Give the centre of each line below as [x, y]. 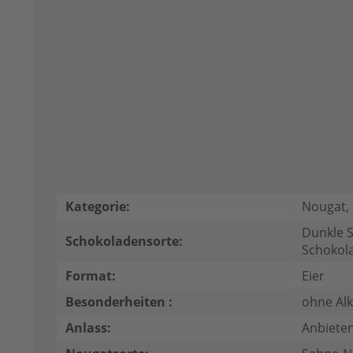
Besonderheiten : [119, 302]
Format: [91, 276]
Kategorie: [98, 207]
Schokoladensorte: [124, 242]
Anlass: [88, 328]
